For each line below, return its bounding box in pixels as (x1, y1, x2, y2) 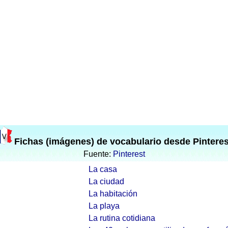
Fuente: (83, 150, 113, 158)
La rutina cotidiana (89, 214, 155, 222)
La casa (89, 165, 117, 174)
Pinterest (112, 150, 145, 158)
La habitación (89, 189, 137, 198)
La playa (89, 202, 120, 210)
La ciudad (89, 177, 124, 186)
